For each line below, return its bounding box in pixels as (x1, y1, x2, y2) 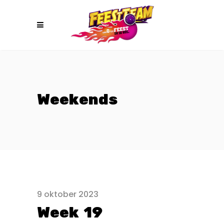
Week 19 (37, 203, 103, 222)
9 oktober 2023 (37, 188, 98, 200)
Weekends (37, 90, 117, 109)
